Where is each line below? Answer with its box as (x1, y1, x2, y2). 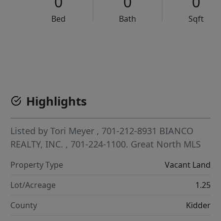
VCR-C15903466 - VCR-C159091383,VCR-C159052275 (60, 45, 207, 54)
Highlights (26, 93, 87, 110)
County (10, 200, 37, 211)
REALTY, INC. (10, 138, 66, 150)
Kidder (185, 200, 211, 211)
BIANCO (159, 125, 194, 137)
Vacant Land (164, 159, 211, 171)
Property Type (10, 159, 64, 171)
